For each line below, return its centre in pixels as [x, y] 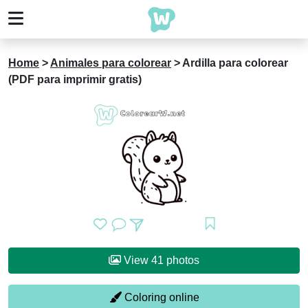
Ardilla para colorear [235, 63]
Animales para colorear [111, 63]
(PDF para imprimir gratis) [75, 79]
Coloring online [160, 297]
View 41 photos [183, 260]
